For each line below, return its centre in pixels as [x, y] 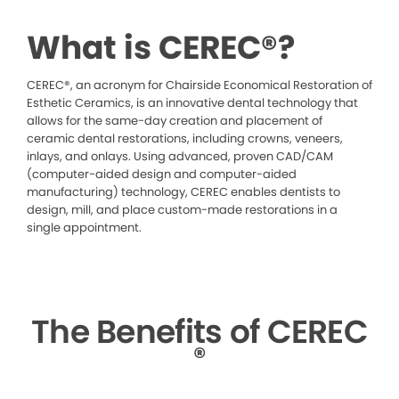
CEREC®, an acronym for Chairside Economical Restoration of [199, 85]
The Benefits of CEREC [199, 332]
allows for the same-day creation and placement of [175, 121]
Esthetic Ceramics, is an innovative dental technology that [192, 103]
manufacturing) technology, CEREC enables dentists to [183, 192]
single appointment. [84, 228]
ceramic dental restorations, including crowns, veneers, [185, 138]
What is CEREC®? [161, 48]
